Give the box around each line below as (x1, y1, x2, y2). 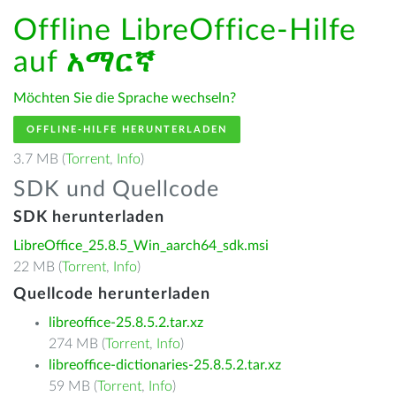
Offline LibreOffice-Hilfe (13, 16, 356, 46)
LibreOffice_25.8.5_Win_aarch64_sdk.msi (13, 239, 269, 253)
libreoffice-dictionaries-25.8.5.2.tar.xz (49, 358, 281, 372)
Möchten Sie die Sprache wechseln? (13, 91, 236, 105)
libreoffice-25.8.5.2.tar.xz (49, 316, 203, 330)
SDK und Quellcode (13, 179, 219, 201)
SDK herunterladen (13, 209, 164, 225)
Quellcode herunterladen (13, 286, 210, 302)
